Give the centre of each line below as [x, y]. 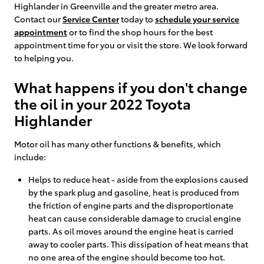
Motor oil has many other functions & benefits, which [118, 143]
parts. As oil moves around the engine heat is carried [131, 231]
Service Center [91, 19]
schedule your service [197, 19]
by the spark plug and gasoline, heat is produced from [134, 192]
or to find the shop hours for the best [140, 32]
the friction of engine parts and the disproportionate [131, 205]
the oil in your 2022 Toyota [103, 103]
